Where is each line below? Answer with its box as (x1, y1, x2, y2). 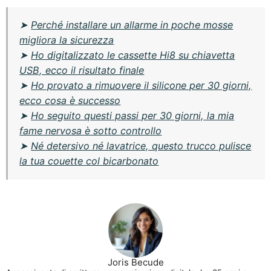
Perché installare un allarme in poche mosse (31, 19, 233, 31)
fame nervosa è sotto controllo (19, 125, 162, 137)
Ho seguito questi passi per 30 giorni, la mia (31, 109, 235, 122)
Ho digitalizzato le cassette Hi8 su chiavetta (31, 49, 235, 62)
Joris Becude (107, 256, 164, 269)
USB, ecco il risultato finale (19, 64, 145, 77)
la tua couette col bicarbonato (19, 155, 159, 168)
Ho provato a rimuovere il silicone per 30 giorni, (31, 79, 252, 92)
